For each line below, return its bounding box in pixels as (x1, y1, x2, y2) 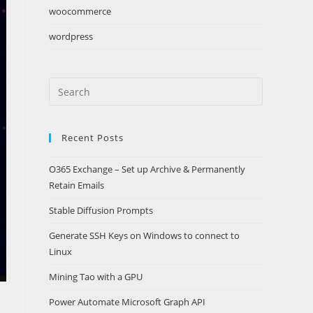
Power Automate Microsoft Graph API (49, 296, 205, 308)
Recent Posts (61, 131, 124, 144)
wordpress (49, 30, 93, 43)
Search (48, 79, 80, 92)
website (48, 114, 85, 127)
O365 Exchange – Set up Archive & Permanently (49, 163, 245, 175)
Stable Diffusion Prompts (49, 204, 153, 217)
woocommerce (49, 5, 111, 17)
